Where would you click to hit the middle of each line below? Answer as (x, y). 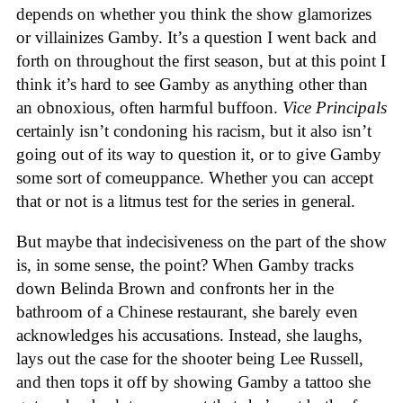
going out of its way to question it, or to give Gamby (199, 155)
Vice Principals (335, 108)
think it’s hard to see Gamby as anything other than (192, 85)
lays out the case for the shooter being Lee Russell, (190, 358)
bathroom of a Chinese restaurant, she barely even (187, 311)
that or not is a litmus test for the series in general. (186, 201)
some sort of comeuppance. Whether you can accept (195, 178)
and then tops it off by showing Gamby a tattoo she (193, 381)
